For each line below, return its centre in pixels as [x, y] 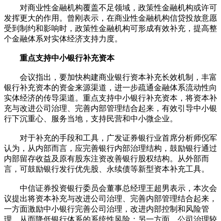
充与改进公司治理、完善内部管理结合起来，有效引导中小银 [110, 108]
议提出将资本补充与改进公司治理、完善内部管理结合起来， [110, 198]
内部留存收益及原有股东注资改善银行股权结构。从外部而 [107, 158]
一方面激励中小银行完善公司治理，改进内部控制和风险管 [107, 209]
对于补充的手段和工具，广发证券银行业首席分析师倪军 [110, 138]
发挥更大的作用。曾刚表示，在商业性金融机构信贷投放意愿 [110, 18]
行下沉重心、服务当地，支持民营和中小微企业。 [91, 118]
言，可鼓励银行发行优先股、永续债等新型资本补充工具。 [107, 169]
